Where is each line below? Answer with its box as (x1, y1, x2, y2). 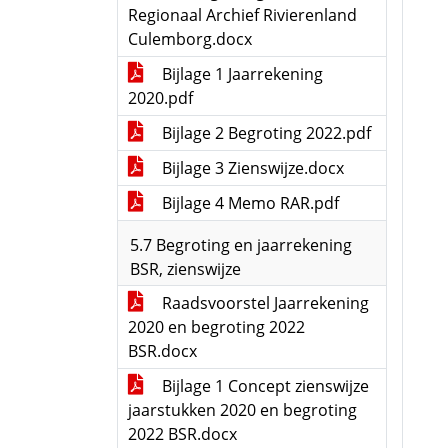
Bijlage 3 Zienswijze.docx (158, 157, 344, 179)
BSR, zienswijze (130, 258, 241, 280)
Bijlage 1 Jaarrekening (158, 63, 323, 85)
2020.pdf (128, 87, 193, 109)
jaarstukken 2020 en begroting (128, 399, 357, 421)
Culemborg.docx (128, 28, 252, 50)
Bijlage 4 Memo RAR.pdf (158, 192, 339, 214)
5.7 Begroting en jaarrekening (130, 234, 352, 256)
